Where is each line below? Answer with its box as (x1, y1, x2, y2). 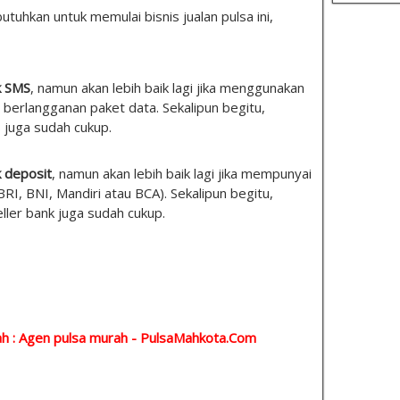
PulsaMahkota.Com (140, 328, 256, 346)
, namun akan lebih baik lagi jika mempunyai (52, 164, 312, 183)
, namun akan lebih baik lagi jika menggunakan (30, 79, 304, 97)
